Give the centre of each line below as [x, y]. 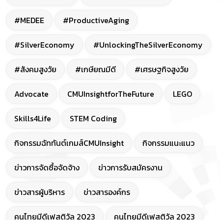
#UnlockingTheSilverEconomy [148, 45]
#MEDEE [29, 20]
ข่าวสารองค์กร [107, 192]
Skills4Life [33, 119]
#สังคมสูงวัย [35, 69]
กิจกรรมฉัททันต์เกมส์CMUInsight [69, 143]
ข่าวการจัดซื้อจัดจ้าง [47, 168]
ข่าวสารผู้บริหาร [40, 192]
